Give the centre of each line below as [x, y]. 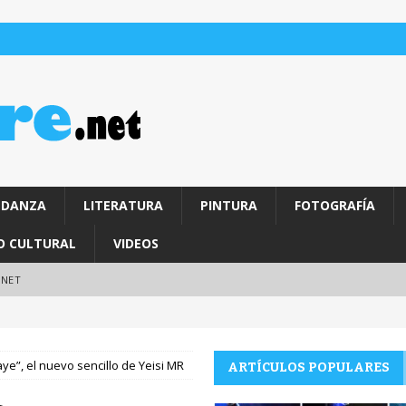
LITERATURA [123, 205]
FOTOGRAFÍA [334, 205]
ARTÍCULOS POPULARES [308, 367]
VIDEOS [135, 243]
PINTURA [228, 205]
